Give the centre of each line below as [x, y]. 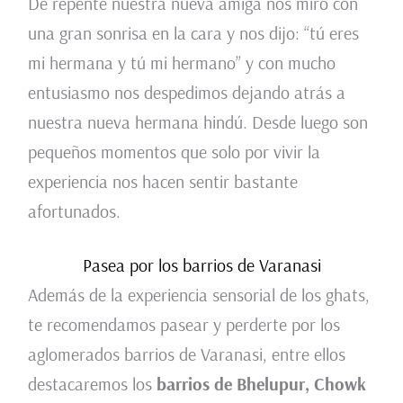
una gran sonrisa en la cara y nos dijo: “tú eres [193, 33]
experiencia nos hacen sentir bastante [162, 182]
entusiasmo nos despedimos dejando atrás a [186, 93]
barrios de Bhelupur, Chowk [259, 384]
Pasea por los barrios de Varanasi [201, 265]
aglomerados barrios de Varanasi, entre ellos [186, 354]
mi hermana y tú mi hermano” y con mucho [181, 63]
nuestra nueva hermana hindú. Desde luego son [197, 122]
